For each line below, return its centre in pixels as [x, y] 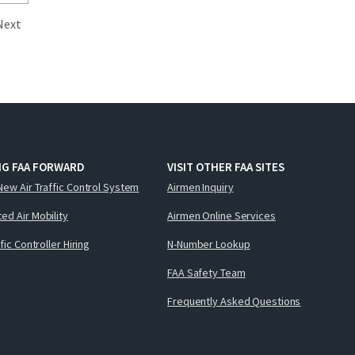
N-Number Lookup [209, 244]
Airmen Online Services [221, 215]
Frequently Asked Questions [234, 301]
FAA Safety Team [206, 272]
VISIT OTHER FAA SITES [226, 167]
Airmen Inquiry [200, 187]
